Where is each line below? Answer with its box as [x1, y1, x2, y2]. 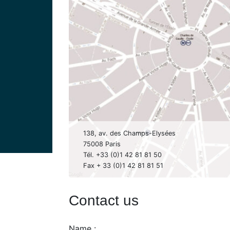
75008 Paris [83, 140, 121, 148]
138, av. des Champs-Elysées [83, 129, 176, 137]
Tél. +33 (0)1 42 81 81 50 [83, 150, 162, 159]
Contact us [69, 192, 139, 208]
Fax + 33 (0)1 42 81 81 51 [83, 161, 163, 169]
